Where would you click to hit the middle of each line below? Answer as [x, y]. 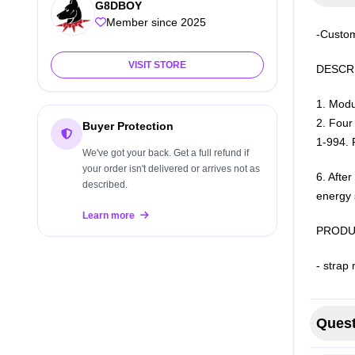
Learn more [110, 216]
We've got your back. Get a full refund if [166, 153]
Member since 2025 [156, 22]
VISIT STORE [157, 65]
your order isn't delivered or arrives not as [171, 169]
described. [105, 185]
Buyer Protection [128, 126]
